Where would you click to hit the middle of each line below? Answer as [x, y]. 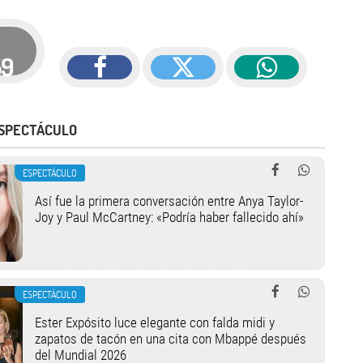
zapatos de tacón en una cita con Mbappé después [170, 339]
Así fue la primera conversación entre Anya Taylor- [169, 201]
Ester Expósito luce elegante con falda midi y [154, 322]
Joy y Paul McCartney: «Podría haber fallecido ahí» [169, 217]
